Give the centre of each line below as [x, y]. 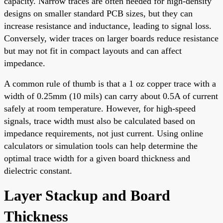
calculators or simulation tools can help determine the [101, 146]
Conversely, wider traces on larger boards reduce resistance [111, 38]
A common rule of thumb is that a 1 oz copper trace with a [110, 83]
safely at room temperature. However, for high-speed [100, 108]
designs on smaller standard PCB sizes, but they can [98, 13]
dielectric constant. [38, 170]
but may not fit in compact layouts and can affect [93, 51]
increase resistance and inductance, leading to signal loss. [108, 26]
